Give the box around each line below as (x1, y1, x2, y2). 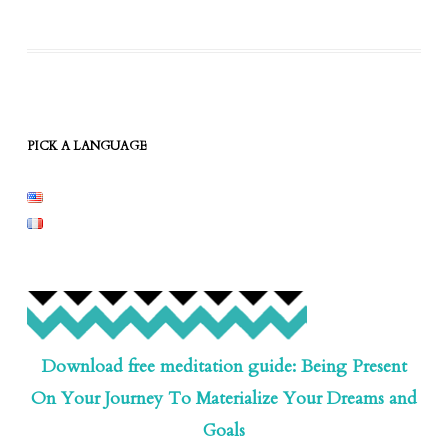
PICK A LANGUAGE (26, 138, 147, 155)
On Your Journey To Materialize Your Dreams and (31, 387, 417, 411)
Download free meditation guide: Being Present (41, 355, 407, 379)
